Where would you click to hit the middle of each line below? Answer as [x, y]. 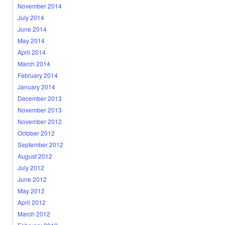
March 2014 [34, 64]
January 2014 [36, 87]
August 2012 [35, 156]
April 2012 [31, 202]
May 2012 [31, 191]
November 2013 [39, 110]
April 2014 [31, 52]
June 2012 [32, 179]
